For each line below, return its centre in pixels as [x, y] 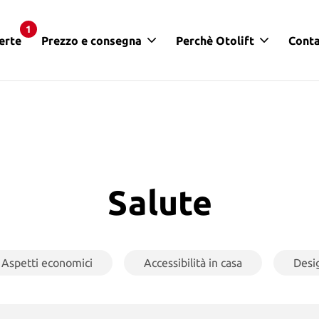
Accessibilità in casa [193, 263]
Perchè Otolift [215, 40]
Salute [159, 202]
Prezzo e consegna [91, 40]
